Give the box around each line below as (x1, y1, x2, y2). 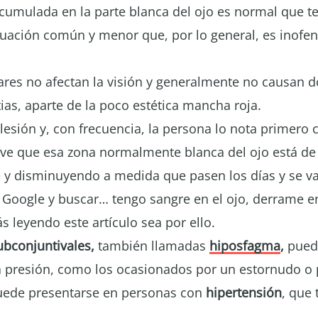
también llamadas (94, 237, 209, 254)
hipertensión (206, 284, 282, 301)
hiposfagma (209, 237, 280, 254)
